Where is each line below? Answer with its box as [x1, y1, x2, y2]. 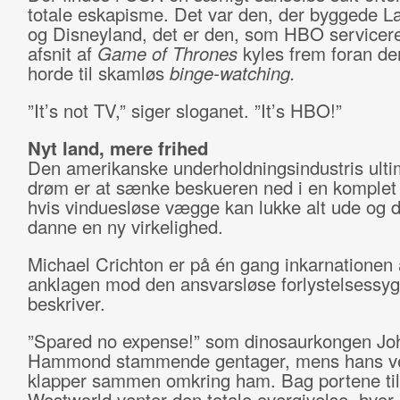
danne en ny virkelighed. [27, 213, 229, 239]
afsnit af [27, 40, 97, 66]
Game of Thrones [96, 40, 243, 66]
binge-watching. [169, 60, 296, 86]
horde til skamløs [27, 60, 170, 86]
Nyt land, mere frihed [27, 135, 208, 161]
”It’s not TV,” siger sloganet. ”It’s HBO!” [27, 97, 347, 123]
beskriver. [27, 290, 111, 316]
